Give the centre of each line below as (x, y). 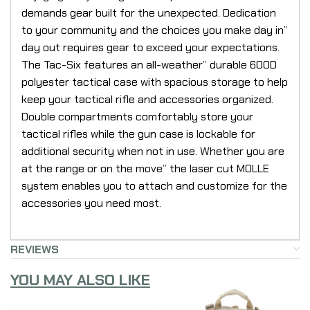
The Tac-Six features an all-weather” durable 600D (149, 64)
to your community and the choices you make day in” (155, 30)
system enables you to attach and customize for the (154, 185)
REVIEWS (35, 249)
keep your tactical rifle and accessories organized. (147, 99)
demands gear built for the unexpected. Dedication (149, 12)
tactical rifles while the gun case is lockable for (138, 134)
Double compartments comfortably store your (137, 116)
